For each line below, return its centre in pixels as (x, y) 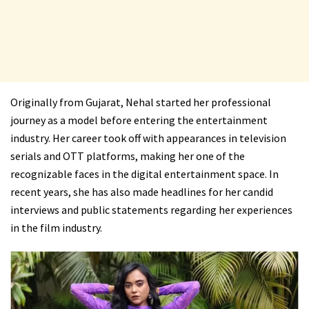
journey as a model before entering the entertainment (139, 120)
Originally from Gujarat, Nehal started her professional (141, 102)
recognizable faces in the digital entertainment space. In (144, 174)
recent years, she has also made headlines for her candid (142, 192)
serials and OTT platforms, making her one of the (128, 156)
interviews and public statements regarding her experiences (151, 210)
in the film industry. (56, 228)
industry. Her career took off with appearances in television (148, 138)
